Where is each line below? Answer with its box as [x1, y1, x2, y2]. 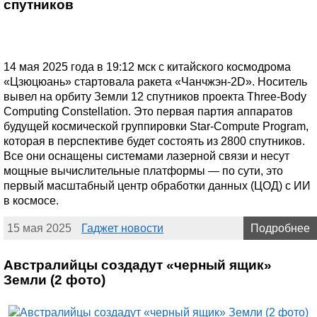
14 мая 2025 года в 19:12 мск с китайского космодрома [4, 61, 291, 74]
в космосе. [4, 195, 59, 207]
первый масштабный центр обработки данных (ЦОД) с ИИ [4, 180, 311, 192]
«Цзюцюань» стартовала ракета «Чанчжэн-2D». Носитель [4, 76, 307, 88]
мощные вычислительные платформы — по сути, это [4, 165, 283, 178]
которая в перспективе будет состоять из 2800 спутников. [4, 135, 305, 148]
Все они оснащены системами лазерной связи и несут [4, 150, 289, 163]
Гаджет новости [81, 222, 163, 235]
